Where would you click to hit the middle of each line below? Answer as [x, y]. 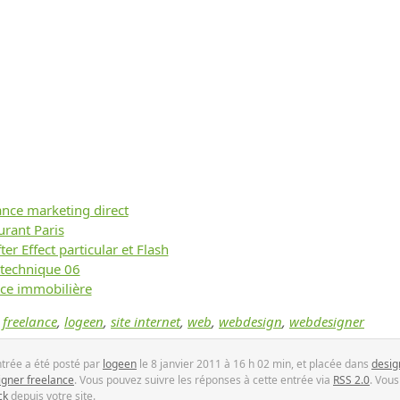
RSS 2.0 [351, 379]
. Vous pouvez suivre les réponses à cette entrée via [204, 379]
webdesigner [327, 322]
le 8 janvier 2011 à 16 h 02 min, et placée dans [254, 363]
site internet [146, 322]
